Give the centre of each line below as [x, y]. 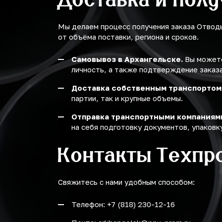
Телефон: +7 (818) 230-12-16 [123, 204]
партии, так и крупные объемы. [127, 98]
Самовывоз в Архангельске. [127, 59]
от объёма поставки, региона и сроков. [128, 37]
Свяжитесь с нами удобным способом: [126, 182]
